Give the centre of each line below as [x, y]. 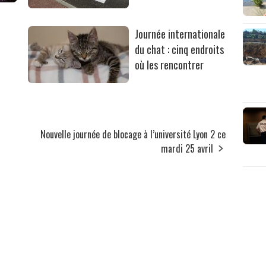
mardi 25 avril [187, 148]
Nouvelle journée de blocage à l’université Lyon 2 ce [133, 134]
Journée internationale [180, 34]
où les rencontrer [170, 64]
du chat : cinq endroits [180, 49]
